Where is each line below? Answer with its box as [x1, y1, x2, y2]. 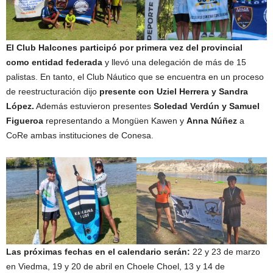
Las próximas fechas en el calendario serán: [6, 246, 190, 257]
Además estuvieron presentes [34, 101, 154, 111]
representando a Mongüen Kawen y [43, 115, 186, 126]
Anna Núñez [186, 115, 237, 126]
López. [6, 101, 34, 111]
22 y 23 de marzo [190, 246, 260, 257]
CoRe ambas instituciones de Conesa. [6, 130, 154, 140]
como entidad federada [6, 57, 102, 67]
